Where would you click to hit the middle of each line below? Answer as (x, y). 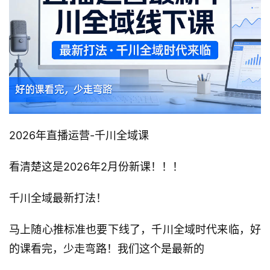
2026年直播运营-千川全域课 (79, 136)
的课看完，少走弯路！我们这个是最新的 (107, 249)
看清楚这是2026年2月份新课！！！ (96, 167)
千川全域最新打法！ (58, 198)
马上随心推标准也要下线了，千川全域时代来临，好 (135, 230)
